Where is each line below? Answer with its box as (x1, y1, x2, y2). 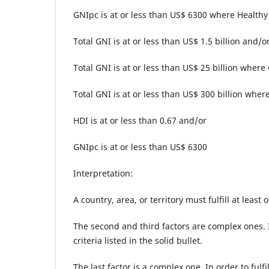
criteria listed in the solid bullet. (73, 235, 202, 247)
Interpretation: (73, 168, 133, 180)
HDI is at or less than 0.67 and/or (73, 115, 207, 127)
